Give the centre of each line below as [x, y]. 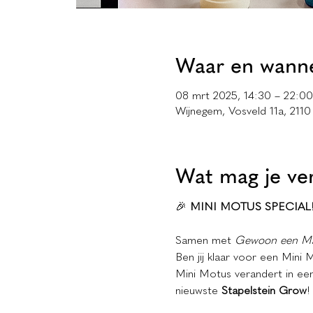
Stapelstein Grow [264, 291]
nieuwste [198, 291]
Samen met [205, 240]
